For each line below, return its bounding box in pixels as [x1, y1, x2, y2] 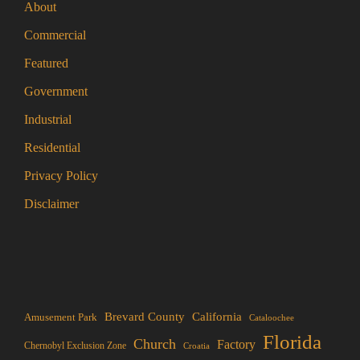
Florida [263, 330, 321, 353]
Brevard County [104, 309, 185, 323]
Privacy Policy [24, 168, 98, 182]
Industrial [24, 112, 72, 126]
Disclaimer [24, 196, 79, 211]
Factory [217, 337, 256, 352]
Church [133, 335, 176, 352]
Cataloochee [249, 313, 294, 322]
